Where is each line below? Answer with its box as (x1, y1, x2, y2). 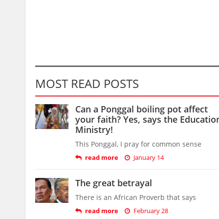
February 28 (133, 206, 168, 215)
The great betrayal (75, 177, 152, 189)
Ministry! (75, 124, 113, 135)
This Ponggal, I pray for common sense (75, 139, 201, 149)
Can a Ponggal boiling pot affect (75, 103, 208, 115)
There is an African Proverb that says (75, 193, 196, 202)
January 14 (133, 153, 164, 162)
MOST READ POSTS (35, 75, 139, 91)
